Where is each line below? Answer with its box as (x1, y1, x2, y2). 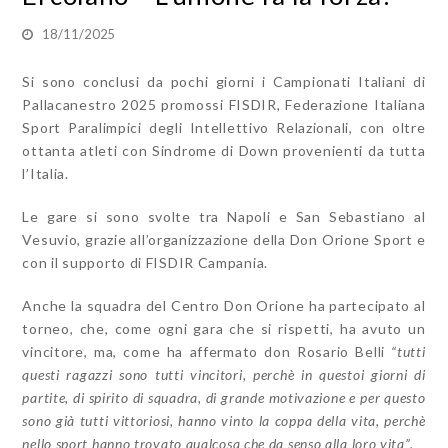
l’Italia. (22, 165, 69, 183)
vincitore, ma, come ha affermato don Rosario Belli (22, 343, 392, 361)
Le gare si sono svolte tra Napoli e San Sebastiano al (22, 208, 426, 226)
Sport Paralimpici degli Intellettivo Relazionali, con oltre (22, 119, 426, 137)
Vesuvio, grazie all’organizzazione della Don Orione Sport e (22, 231, 426, 249)
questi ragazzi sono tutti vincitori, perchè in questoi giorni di (22, 366, 426, 384)
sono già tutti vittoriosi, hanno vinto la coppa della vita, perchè (22, 412, 426, 430)
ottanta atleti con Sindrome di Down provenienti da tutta (22, 142, 426, 160)
